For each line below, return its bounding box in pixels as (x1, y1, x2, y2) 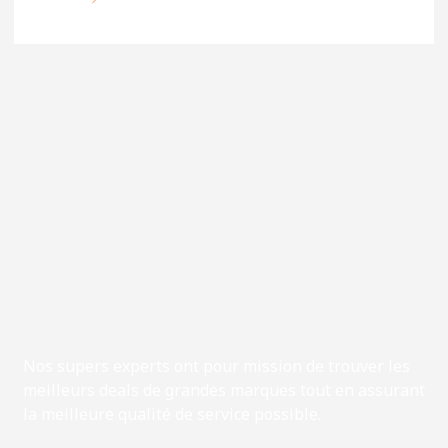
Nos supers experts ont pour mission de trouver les (22, 355, 410, 377)
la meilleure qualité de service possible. (22, 403, 321, 425)
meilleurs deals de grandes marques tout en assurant (22, 379, 425, 401)
